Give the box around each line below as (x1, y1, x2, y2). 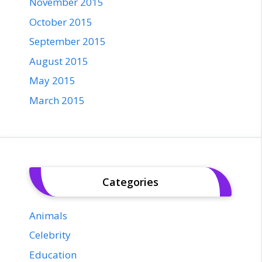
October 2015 (29, 15, 92, 29)
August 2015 (29, 54, 88, 68)
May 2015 (29, 74, 75, 88)
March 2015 (29, 93, 85, 107)
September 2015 (29, 35, 106, 49)
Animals (29, 208, 67, 222)
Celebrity (29, 228, 71, 242)
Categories (102, 174, 158, 189)
